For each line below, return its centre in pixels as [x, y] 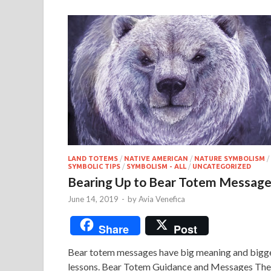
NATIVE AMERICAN [156, 158]
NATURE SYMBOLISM [230, 158]
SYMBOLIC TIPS [94, 166]
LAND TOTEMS [93, 158]
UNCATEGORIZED [222, 166]
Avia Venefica [162, 199]
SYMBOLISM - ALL [156, 166]
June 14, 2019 [93, 199]
